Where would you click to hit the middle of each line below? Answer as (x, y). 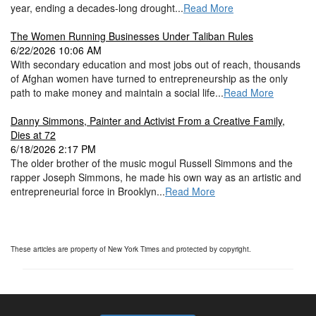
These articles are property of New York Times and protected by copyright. (131, 249)
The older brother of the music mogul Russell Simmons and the (152, 163)
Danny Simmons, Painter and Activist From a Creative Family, (148, 121)
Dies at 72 (33, 135)
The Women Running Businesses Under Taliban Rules (132, 36)
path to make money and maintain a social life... (117, 92)
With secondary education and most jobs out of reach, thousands (156, 64)
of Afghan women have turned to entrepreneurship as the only (149, 78)
